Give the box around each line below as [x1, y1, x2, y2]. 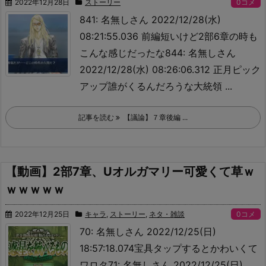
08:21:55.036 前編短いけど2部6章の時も [80, 30, 258, 42]
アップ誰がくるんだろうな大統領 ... [80, 80, 232, 92]
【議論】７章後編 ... [120, 113, 188, 122]
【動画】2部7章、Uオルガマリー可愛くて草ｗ [5, 164, 255, 179]
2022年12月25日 [15, 210, 69, 218]
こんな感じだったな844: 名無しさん [80, 47, 236, 59]
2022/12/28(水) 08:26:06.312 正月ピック [80, 64, 261, 75]
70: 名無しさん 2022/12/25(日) [80, 226, 216, 237]
